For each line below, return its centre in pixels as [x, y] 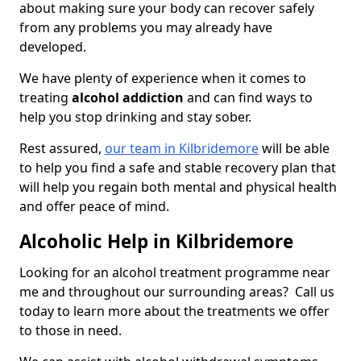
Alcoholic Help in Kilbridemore [156, 242]
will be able [294, 149]
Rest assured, [62, 149]
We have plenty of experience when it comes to [163, 79]
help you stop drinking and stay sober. [137, 117]
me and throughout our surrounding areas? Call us [177, 292]
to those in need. [72, 331]
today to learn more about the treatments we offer [174, 311]
